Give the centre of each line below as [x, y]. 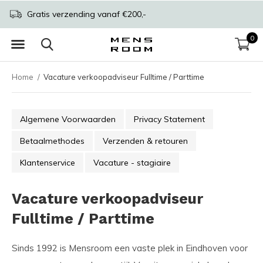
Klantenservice [48, 163]
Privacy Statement [169, 119]
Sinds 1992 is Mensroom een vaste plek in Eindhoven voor [130, 248]
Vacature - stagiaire [132, 163]
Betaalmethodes [52, 141]
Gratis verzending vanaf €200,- [85, 14]
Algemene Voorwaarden [68, 119]
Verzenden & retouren [145, 141]
